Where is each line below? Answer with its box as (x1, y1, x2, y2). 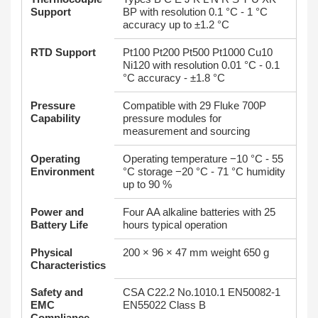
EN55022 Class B (123, 299, 206, 311)
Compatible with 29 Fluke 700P (123, 99, 266, 111)
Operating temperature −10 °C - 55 (123, 153, 283, 165)
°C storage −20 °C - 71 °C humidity (123, 165, 285, 177)
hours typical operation (123, 219, 227, 231)
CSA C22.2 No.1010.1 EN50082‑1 (123, 286, 280, 298)
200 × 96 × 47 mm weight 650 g (123, 246, 269, 258)
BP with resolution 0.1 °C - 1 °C (123, 6, 268, 18)
